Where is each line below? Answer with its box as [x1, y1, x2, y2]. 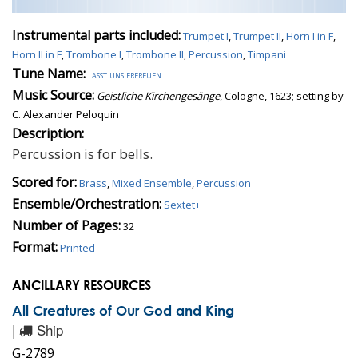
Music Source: [12, 86, 94, 104]
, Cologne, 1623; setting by [220, 89, 344, 103]
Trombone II [126, 47, 184, 62]
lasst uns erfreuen [88, 67, 161, 82]
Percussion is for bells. [12, 145, 156, 163]
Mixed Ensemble [112, 176, 192, 190]
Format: [12, 238, 58, 256]
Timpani [248, 47, 286, 62]
